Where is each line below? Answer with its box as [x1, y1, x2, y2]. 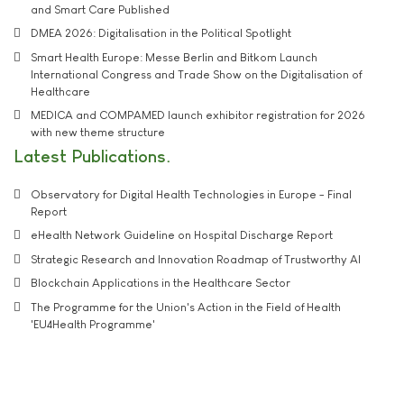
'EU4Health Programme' [31, 317, 155, 331]
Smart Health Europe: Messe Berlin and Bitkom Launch [31, 50, 317, 64]
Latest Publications [14, 146, 166, 167]
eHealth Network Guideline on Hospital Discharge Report [31, 228, 333, 243]
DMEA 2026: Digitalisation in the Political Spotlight [31, 26, 291, 41]
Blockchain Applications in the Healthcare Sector [31, 276, 290, 290]
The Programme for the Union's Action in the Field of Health [31, 299, 341, 314]
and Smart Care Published [31, 2, 170, 16]
